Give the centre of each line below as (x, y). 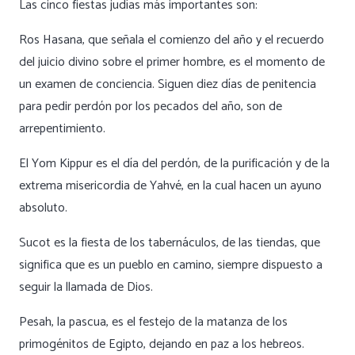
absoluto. (43, 208)
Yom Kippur (62, 163)
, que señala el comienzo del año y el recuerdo (203, 40)
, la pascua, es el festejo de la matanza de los (170, 322)
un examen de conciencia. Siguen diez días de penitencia (168, 84)
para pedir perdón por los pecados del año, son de (151, 106)
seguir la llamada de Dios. (86, 287)
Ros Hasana (51, 40)
